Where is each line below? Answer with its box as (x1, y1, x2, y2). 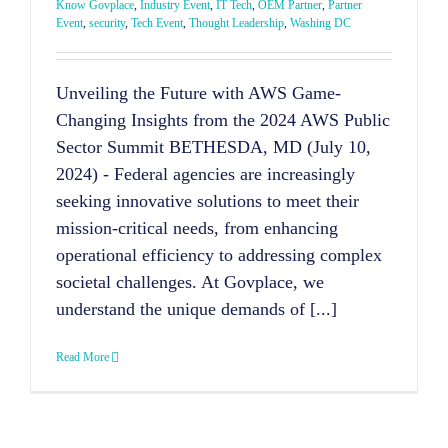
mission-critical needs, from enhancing (56, 218, 338, 239)
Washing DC (290, 16, 351, 31)
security (89, 16, 125, 31)
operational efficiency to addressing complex (56, 245, 382, 266)
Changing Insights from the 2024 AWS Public (56, 110, 390, 131)
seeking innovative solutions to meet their (56, 191, 359, 212)
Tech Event (131, 16, 183, 31)
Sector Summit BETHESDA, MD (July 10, (56, 137, 371, 158)
